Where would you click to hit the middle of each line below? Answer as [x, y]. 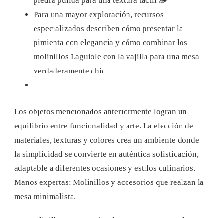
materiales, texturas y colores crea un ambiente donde [107, 140]
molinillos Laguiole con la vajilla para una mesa [116, 57]
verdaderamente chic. [71, 71]
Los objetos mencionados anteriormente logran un [100, 111]
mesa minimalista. [45, 196]
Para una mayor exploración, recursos [99, 15]
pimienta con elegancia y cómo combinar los [110, 43]
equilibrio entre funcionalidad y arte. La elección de [104, 126]
